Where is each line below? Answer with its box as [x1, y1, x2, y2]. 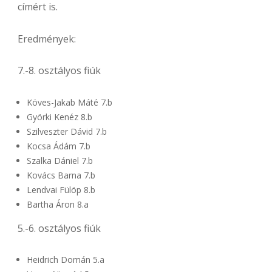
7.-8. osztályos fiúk [18, 64, 101, 78]
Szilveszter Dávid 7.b [27, 125, 107, 137]
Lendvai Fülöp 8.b [27, 183, 95, 195]
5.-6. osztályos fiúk [18, 221, 101, 235]
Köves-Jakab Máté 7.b [27, 96, 112, 108]
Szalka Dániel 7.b [27, 154, 93, 166]
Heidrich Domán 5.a [27, 254, 104, 266]
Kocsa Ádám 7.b [27, 140, 90, 152]
